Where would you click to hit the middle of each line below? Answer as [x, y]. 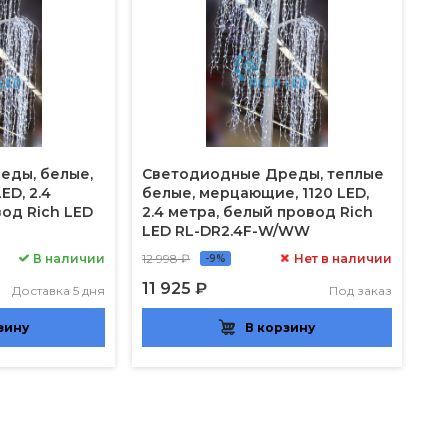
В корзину [280, 327]
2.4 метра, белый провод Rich [257, 211]
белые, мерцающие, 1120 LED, [255, 192]
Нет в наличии [342, 258]
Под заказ [360, 290]
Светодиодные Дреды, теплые [262, 173]
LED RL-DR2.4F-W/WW [225, 230]
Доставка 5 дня [59, 290]
